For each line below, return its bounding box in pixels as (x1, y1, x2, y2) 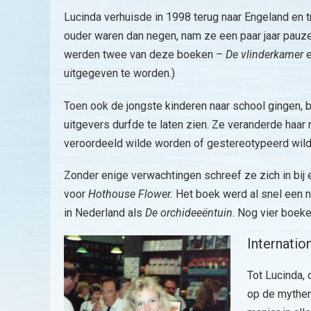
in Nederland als (64, 205, 145, 219)
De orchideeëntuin (145, 205, 233, 219)
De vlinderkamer (226, 48, 303, 62)
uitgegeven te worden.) (64, 67, 175, 81)
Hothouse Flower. (88, 187, 176, 201)
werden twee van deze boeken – (64, 48, 226, 62)
